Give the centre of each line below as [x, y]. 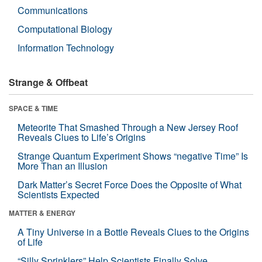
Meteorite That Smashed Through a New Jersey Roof [128, 127]
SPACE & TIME [33, 108]
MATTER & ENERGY [42, 213]
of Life [30, 242]
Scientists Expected [58, 194]
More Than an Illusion [63, 166]
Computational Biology [65, 29]
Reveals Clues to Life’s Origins [82, 137]
